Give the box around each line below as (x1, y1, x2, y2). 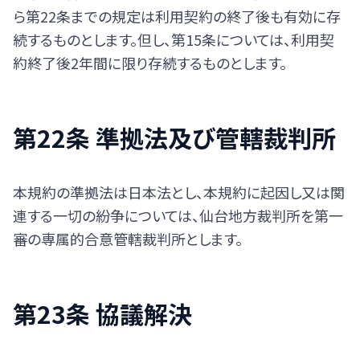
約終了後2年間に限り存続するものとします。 (13, 52, 287, 73)
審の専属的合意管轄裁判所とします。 (13, 228, 243, 249)
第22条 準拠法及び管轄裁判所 (13, 120, 336, 155)
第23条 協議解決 (13, 296, 192, 331)
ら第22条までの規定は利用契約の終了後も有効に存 (13, 6, 341, 27)
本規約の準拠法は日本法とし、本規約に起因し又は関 (13, 182, 345, 202)
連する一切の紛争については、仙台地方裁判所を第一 (13, 205, 343, 226)
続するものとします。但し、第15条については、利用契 (13, 29, 334, 50)
